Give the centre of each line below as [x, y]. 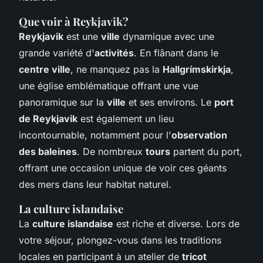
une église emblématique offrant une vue [109, 85]
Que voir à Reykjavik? [74, 21]
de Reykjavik [48, 118]
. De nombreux [111, 151]
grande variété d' [57, 53]
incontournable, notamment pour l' [95, 135]
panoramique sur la [63, 102]
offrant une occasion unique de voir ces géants [123, 168]
